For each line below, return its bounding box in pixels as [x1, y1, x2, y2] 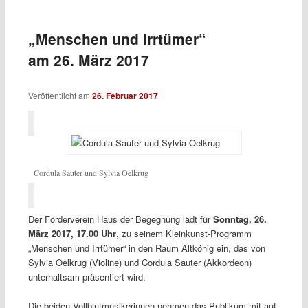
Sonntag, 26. [212, 212, 267, 225]
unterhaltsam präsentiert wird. [27, 269, 146, 283]
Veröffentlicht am [27, 89, 92, 102]
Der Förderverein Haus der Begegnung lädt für [27, 212, 213, 225]
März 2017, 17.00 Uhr [27, 226, 116, 240]
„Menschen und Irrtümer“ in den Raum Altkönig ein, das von [27, 241, 265, 254]
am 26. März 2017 [27, 49, 149, 70]
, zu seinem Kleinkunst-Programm [115, 226, 252, 240]
